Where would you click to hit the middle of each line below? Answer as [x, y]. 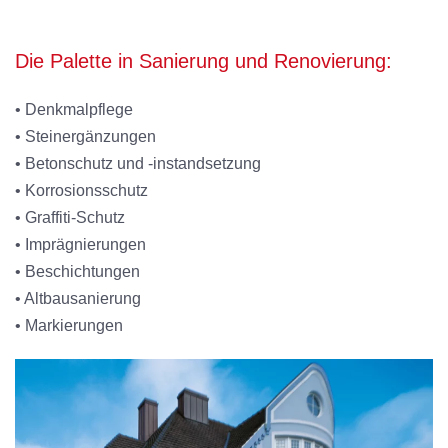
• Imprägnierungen [80, 245]
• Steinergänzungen [85, 137]
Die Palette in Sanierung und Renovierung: [203, 61]
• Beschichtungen [77, 272]
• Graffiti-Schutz [70, 218]
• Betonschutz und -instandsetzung [138, 164]
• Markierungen [69, 326]
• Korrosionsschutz [81, 191]
